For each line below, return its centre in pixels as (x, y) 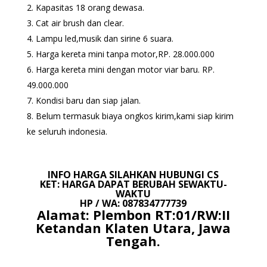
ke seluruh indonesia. (67, 132)
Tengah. (133, 241)
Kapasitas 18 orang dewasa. (90, 8)
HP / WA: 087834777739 (133, 204)
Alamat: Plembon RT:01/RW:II (133, 215)
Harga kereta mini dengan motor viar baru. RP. (125, 70)
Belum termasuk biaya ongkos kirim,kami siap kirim (134, 116)
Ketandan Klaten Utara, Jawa (133, 228)
